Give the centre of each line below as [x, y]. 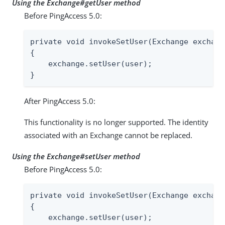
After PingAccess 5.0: [60, 101]
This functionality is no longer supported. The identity [116, 122]
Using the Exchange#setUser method [76, 156]
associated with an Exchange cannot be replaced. [108, 135]
